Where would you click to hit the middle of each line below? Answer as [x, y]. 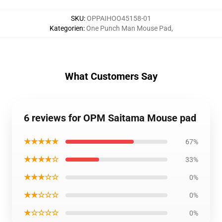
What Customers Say [111, 76]
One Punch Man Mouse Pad [129, 28]
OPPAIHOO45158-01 [119, 18]
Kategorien [66, 28]
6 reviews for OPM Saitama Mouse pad [110, 118]
